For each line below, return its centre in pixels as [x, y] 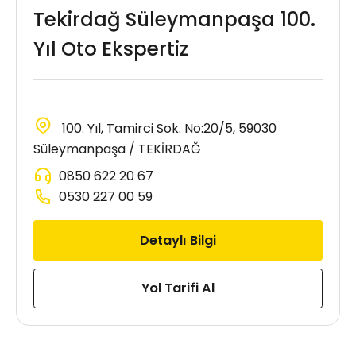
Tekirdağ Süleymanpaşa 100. [174, 19]
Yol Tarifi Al [178, 288]
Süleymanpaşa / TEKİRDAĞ [116, 149]
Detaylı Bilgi [178, 240]
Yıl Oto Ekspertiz [110, 48]
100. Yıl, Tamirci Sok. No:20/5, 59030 [167, 128]
